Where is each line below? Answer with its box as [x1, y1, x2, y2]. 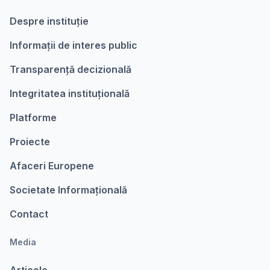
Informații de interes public [10, 39, 137, 51]
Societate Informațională [10, 184, 127, 196]
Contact [10, 208, 48, 220]
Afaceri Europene [10, 160, 94, 172]
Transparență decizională [10, 63, 131, 75]
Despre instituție [10, 15, 89, 27]
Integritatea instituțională [10, 87, 130, 99]
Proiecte [10, 136, 50, 148]
